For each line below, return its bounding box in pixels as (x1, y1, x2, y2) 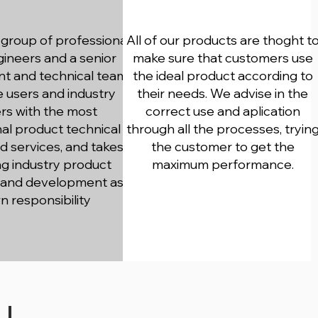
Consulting (159, 1, 284, 19)
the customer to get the (150, 138, 295, 155)
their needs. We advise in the (137, 85, 309, 102)
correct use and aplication (145, 103, 300, 119)
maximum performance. (151, 156, 294, 172)
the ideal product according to (132, 67, 313, 84)
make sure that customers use (132, 50, 313, 66)
